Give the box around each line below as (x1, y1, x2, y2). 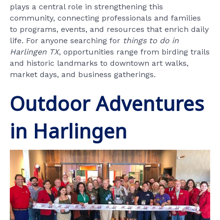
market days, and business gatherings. (10, 69, 156, 79)
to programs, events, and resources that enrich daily (10, 24, 209, 34)
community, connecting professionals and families (10, 13, 201, 23)
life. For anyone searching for (10, 35, 123, 45)
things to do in (123, 35, 179, 45)
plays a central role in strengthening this (10, 1, 163, 11)
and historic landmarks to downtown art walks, (10, 58, 189, 68)
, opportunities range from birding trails (59, 47, 210, 56)
